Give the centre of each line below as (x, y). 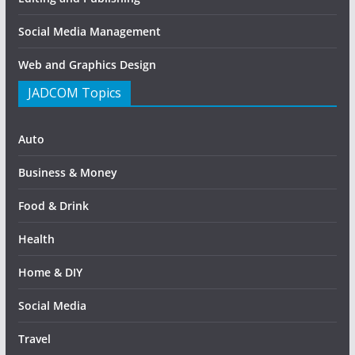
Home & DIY (50, 272)
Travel (34, 338)
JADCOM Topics (74, 92)
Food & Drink (53, 205)
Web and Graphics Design (87, 64)
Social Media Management (89, 31)
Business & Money (67, 172)
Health (36, 239)
